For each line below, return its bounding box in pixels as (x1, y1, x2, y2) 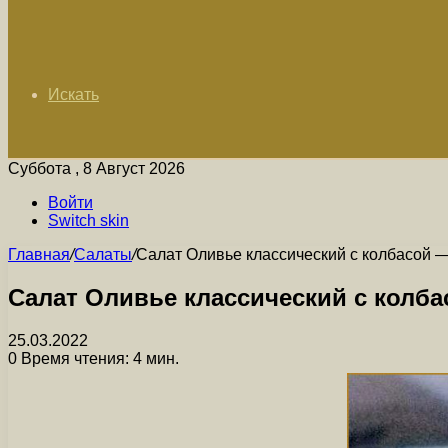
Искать (48, 86, 99, 103)
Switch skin (48, 212, 129, 229)
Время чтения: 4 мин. (17, 349, 179, 367)
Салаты (74, 246, 132, 263)
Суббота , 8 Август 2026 (8, 160, 185, 177)
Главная (8, 246, 70, 263)
